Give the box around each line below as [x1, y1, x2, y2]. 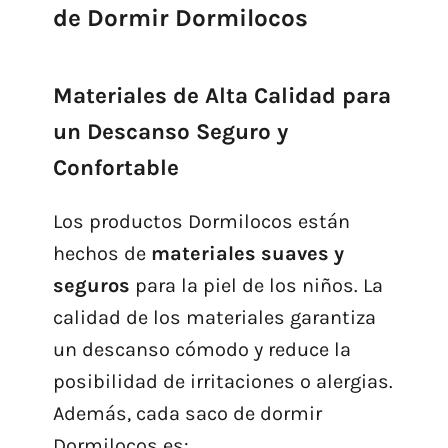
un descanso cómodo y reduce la [52, 338, 351, 362]
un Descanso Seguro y [52, 118, 288, 146]
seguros [52, 274, 130, 298]
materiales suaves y [150, 242, 344, 266]
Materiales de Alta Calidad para [52, 82, 391, 110]
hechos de [52, 242, 151, 266]
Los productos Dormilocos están [52, 210, 350, 234]
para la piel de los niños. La [129, 274, 383, 298]
